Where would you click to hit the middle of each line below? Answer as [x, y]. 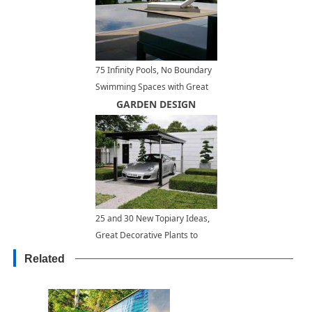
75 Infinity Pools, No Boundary [153, 70]
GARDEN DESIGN [156, 104]
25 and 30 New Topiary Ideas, [152, 219]
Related [45, 259]
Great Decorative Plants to [146, 235]
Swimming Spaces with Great [151, 87]
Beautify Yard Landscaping [146, 252]
